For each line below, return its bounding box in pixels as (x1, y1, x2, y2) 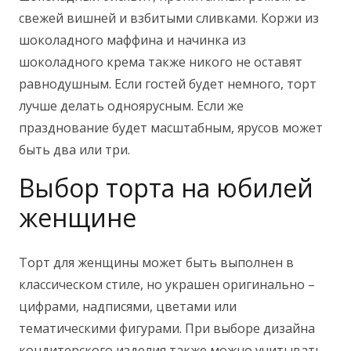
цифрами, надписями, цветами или (19, 297, 237, 315)
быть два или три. (19, 140, 130, 158)
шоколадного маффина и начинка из (19, 31, 246, 49)
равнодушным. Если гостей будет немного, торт (19, 74, 317, 92)
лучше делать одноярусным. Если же (19, 96, 244, 114)
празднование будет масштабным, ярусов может (19, 118, 323, 136)
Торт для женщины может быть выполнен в (19, 253, 294, 271)
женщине (19, 200, 136, 234)
